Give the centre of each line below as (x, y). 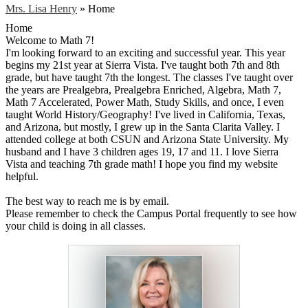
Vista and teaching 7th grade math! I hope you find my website (142, 164)
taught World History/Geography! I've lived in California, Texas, (145, 114)
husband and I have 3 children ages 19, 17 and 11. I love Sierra (142, 151)
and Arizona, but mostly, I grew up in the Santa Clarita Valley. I (143, 126)
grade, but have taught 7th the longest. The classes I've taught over (149, 77)
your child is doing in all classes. (76, 225)
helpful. (22, 176)
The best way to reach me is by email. (87, 201)
